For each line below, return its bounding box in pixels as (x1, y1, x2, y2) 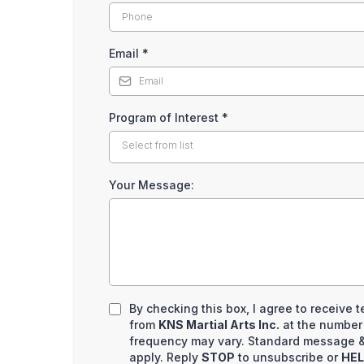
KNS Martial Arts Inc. (158, 318, 279, 331)
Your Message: (109, 178, 194, 192)
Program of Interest (109, 110, 222, 124)
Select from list (122, 139, 193, 151)
